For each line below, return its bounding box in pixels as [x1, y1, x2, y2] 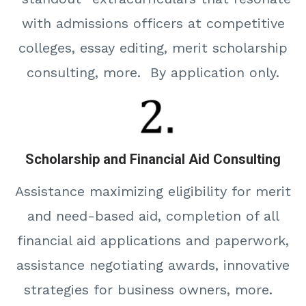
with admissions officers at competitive [21, 14, 285, 31]
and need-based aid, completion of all [27, 207, 279, 224]
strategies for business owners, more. [24, 281, 282, 298]
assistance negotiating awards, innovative [16, 256, 290, 273]
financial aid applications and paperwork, [17, 232, 289, 249]
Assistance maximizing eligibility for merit [15, 182, 291, 199]
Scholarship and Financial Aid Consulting [25, 150, 281, 167]
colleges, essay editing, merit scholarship [18, 39, 288, 56]
